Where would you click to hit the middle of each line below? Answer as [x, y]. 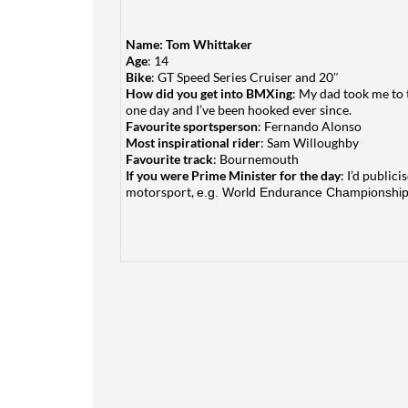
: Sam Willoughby [310, 143]
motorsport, [161, 192]
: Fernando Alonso [310, 126]
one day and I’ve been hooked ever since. [239, 110]
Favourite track [169, 159]
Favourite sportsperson [192, 126]
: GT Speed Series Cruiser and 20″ [245, 77]
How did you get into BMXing [209, 93]
